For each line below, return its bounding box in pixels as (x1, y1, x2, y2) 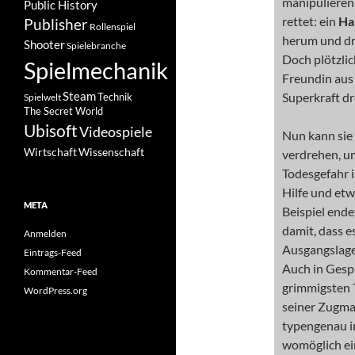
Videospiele (79, 123, 152, 140)
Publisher (24, 15, 88, 33)
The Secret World (24, 105, 103, 117)
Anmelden (24, 227, 67, 239)
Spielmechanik (24, 56, 168, 84)
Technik (97, 91, 132, 103)
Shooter (24, 37, 65, 52)
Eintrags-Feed (24, 246, 82, 258)
